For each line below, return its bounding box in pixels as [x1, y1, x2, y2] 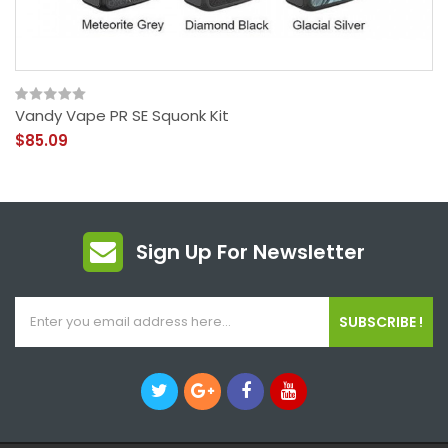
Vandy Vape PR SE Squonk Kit [15, 104, 229, 126]
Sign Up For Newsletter [136, 237, 365, 266]
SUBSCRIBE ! [339, 311, 423, 332]
